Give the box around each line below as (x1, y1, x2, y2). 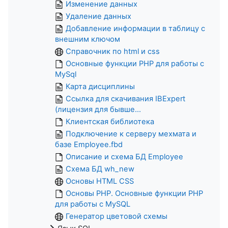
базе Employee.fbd (55, 139, 123, 149)
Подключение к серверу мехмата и (66, 129, 196, 138)
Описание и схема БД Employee (66, 152, 183, 161)
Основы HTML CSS (66, 176, 134, 186)
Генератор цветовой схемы (66, 211, 167, 221)
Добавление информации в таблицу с (66, 23, 205, 33)
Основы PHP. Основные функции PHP (66, 188, 203, 198)
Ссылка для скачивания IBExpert (66, 94, 185, 103)
